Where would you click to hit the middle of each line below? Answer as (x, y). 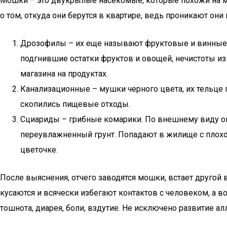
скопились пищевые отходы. (75, 104)
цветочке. (39, 150)
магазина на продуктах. (64, 74)
